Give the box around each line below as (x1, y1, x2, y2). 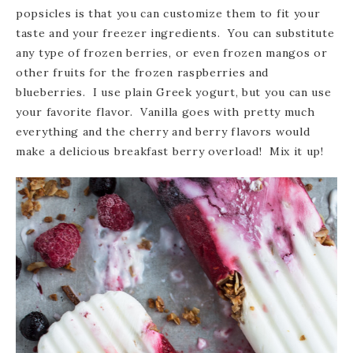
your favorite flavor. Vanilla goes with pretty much (16, 105, 315, 120)
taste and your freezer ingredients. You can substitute (16, 26, 335, 41)
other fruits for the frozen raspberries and (16, 65, 269, 80)
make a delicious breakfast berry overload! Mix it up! (16, 144, 324, 159)
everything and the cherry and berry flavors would (16, 124, 310, 139)
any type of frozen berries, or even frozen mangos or (16, 46, 328, 61)
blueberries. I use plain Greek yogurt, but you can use (16, 85, 332, 100)
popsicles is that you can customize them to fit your (16, 6, 321, 21)
